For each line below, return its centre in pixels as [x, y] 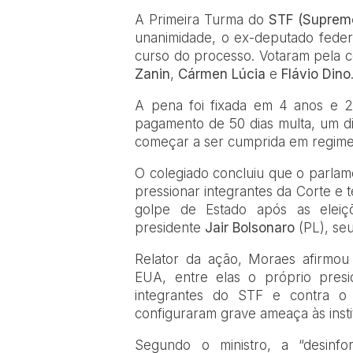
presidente [170, 227]
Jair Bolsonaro [250, 227]
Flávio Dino [316, 74]
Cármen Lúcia [224, 74]
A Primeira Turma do [202, 19]
